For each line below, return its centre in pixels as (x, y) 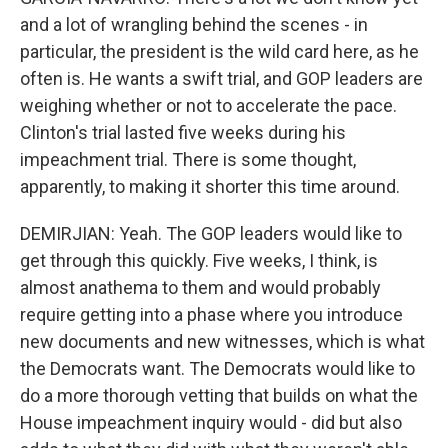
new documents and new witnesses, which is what (222, 341)
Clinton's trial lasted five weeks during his (183, 132)
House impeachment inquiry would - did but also (211, 422)
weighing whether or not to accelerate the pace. (208, 105)
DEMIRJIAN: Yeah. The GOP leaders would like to (211, 233)
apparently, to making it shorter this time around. (210, 186)
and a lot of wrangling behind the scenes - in (194, 24)
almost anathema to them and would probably (200, 287)
